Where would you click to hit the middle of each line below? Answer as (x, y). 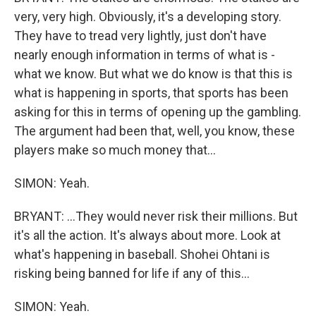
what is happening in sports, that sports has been (151, 92)
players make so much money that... (115, 150)
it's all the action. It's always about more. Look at (147, 235)
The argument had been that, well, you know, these (154, 130)
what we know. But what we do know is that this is (153, 73)
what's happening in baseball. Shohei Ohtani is (142, 254)
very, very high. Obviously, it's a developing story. (148, 16)
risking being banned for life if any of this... (132, 273)
